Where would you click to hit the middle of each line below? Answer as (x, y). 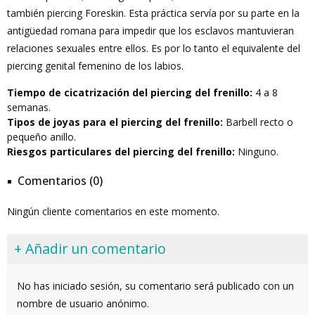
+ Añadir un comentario (90, 249)
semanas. (29, 107)
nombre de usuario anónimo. (83, 304)
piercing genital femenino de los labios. (95, 66)
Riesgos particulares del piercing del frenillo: (121, 152)
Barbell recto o (258, 122)
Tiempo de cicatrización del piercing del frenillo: (130, 92)
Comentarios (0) (60, 181)
